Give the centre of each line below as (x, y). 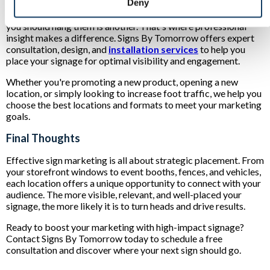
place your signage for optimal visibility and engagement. (124, 60)
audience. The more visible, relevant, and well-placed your (124, 194)
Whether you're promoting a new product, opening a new (122, 81)
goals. (19, 116)
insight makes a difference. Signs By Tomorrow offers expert (130, 37)
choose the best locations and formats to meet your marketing (134, 104)
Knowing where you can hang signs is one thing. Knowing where (135, 14)
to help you (222, 49)
